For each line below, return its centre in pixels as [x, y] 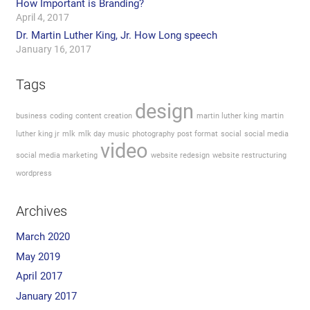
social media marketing [56, 155]
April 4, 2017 [42, 17]
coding [61, 116]
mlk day [91, 134]
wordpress [34, 173]
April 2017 [39, 276]
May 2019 [38, 256]
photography [153, 134]
